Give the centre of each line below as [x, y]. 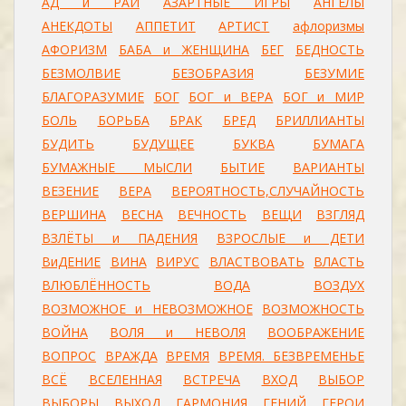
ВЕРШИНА [74, 214]
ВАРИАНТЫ [329, 167]
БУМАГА [339, 144]
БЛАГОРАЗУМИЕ [93, 97]
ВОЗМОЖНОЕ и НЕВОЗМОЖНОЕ [147, 309]
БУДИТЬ [68, 144]
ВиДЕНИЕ [71, 261]
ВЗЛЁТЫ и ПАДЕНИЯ [120, 238]
